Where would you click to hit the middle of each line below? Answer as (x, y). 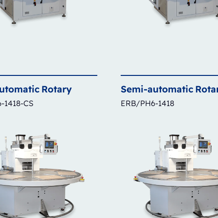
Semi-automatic (157, 89)
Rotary (57, 89)
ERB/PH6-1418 (147, 103)
